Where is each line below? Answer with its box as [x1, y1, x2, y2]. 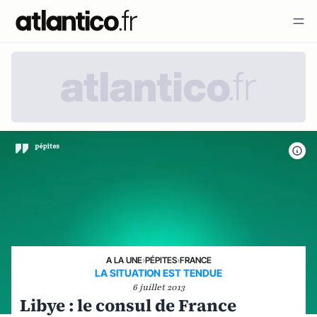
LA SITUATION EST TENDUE [95, 266, 222, 279]
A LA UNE [105, 254, 142, 265]
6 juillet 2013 [132, 281, 185, 293]
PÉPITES [144, 254, 177, 265]
